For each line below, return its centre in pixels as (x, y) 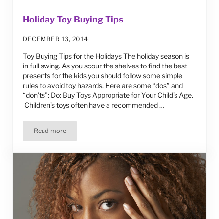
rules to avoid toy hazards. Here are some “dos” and (103, 86)
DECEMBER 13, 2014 (55, 39)
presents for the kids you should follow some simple (103, 76)
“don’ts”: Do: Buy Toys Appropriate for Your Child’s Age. (108, 95)
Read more (50, 131)
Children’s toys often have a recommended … (94, 105)
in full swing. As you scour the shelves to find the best (105, 66)
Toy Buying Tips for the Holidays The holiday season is (106, 56)
